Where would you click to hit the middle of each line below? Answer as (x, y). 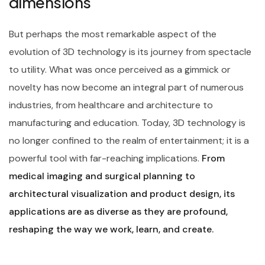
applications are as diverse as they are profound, (118, 211)
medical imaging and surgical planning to (102, 176)
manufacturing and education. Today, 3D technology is (127, 122)
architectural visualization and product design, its (122, 193)
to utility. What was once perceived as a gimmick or (120, 69)
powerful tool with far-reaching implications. (105, 158)
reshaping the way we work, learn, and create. (111, 229)
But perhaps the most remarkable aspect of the (113, 34)
